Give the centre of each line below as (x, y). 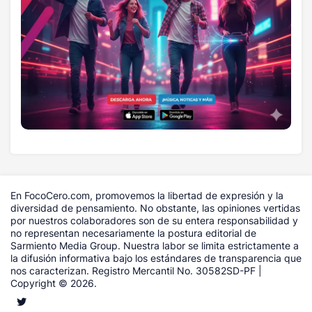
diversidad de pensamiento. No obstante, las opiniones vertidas (155, 208)
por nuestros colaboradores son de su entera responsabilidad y (154, 220)
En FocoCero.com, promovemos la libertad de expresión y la (147, 195)
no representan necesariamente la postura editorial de (133, 233)
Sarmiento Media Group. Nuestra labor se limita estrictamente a (155, 245)
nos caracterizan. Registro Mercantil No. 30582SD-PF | (136, 270)
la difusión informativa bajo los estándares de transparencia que (156, 258)
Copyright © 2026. (54, 283)
